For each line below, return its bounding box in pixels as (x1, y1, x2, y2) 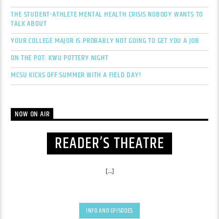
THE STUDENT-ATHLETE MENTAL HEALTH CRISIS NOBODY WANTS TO (11, 8, 203, 21)
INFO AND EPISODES (86, 205, 133, 216)
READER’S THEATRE (55, 131, 164, 155)
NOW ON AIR (15, 108, 50, 121)
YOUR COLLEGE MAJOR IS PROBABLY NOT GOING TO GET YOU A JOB (11, 35, 200, 47)
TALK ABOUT (11, 18, 47, 30)
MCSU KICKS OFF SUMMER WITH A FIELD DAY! (11, 69, 141, 82)
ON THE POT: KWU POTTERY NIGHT (11, 52, 109, 65)
